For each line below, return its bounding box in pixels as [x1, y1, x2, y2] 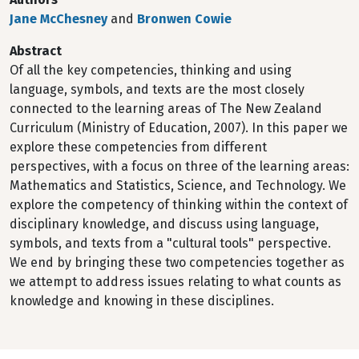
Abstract [10, 43, 62, 58]
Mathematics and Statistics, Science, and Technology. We [10, 178, 346, 193]
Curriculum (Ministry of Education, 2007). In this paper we [10, 120, 348, 135]
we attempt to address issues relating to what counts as [10, 274, 341, 289]
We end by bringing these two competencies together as [10, 255, 345, 270]
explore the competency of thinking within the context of [10, 197, 348, 212]
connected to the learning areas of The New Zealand [10, 101, 322, 116]
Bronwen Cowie [137, 11, 232, 26]
